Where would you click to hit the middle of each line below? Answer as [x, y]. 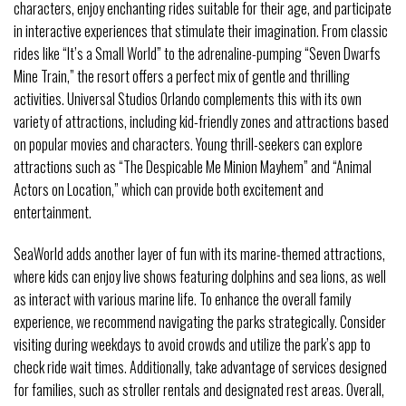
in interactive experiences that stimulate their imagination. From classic [201, 31]
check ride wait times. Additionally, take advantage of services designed [200, 367]
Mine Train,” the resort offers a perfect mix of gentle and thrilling [182, 77]
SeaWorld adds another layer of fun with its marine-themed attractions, [199, 254]
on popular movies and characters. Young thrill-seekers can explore [188, 145]
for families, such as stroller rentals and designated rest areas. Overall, [199, 390]
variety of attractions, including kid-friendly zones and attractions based [201, 122]
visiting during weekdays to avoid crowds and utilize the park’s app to [192, 345]
